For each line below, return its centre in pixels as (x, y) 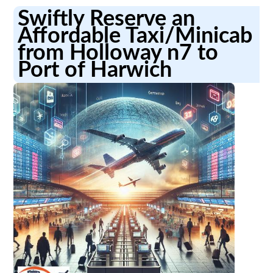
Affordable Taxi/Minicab (135, 36)
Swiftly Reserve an (107, 19)
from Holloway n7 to (118, 53)
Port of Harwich (95, 70)
